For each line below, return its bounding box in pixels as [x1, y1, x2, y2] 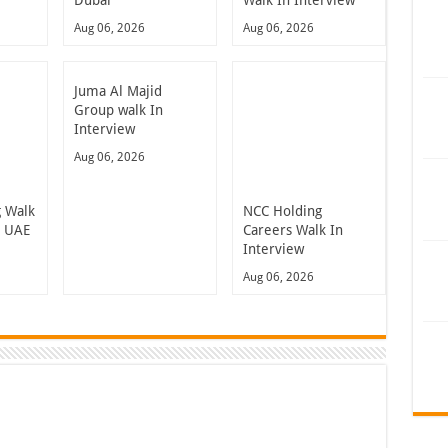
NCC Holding [242, 203, 322, 219]
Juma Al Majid [74, 83, 162, 99]
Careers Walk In [242, 222, 343, 238]
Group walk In [74, 102, 163, 118]
